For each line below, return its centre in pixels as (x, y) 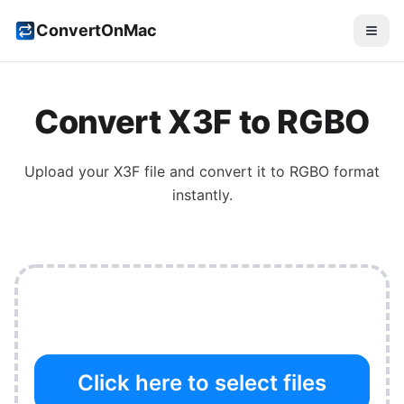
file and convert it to (215, 171)
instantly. (202, 195)
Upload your (69, 171)
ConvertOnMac (96, 30)
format (354, 171)
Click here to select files (202, 383)
